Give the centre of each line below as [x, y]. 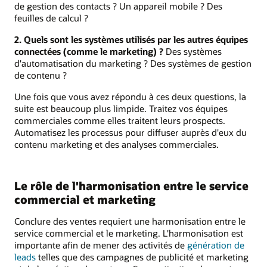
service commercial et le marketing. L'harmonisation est [129, 233]
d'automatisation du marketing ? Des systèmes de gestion [133, 63]
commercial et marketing [85, 200]
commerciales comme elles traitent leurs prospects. [120, 121]
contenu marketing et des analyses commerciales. [117, 145]
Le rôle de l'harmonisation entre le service [131, 186]
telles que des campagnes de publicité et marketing [142, 257]
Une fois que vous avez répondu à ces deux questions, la [130, 97]
